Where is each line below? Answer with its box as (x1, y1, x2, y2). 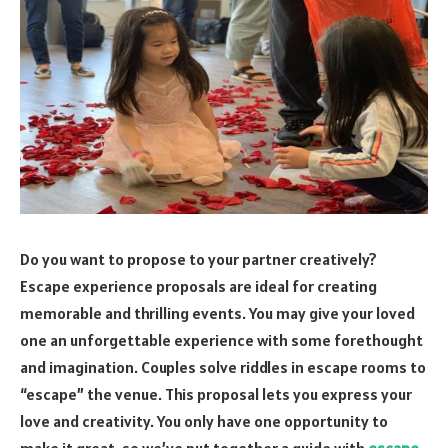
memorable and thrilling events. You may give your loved (20, 302, 415, 323)
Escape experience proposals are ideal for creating (20, 275, 377, 296)
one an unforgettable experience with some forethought (20, 329, 423, 350)
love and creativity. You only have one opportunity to (20, 410, 388, 431)
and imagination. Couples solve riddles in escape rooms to (20, 356, 426, 377)
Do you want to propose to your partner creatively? (20, 248, 377, 269)
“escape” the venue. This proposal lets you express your (20, 383, 412, 404)
